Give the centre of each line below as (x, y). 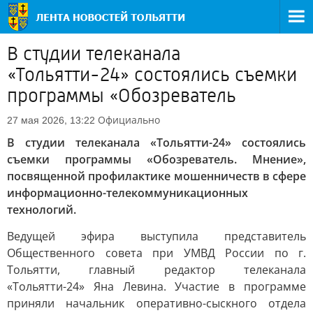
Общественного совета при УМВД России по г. (156, 253)
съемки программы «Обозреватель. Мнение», (156, 159)
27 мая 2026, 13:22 (51, 120)
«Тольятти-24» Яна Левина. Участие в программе (156, 286)
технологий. (42, 210)
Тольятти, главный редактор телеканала (156, 270)
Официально (129, 120)
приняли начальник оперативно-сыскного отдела (156, 303)
